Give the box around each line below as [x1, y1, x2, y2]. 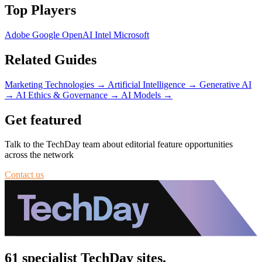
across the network [5, 150, 74, 160]
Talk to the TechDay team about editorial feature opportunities [5, 139, 233, 150]
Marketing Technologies [5, 79, 96, 89]
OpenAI [62, 29, 95, 40]
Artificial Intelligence [108, 79, 188, 89]
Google [32, 29, 62, 40]
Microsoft [113, 29, 149, 40]
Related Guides [5, 51, 96, 67]
